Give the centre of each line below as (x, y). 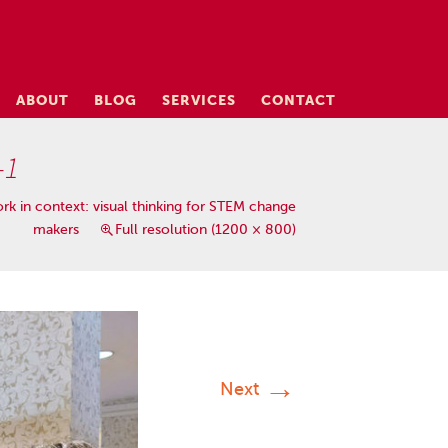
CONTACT (298, 100)
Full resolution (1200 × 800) (205, 229)
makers (56, 229)
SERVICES (199, 100)
